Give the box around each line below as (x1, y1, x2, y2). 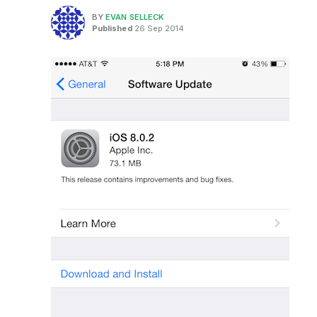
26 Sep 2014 (132, 23, 185, 33)
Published (92, 23, 132, 33)
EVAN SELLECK (105, 11, 165, 22)
